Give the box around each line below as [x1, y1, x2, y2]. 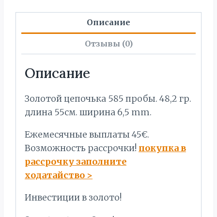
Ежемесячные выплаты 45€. [25, 129, 149, 140]
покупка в [139, 142, 186, 154]
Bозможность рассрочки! [25, 142, 139, 154]
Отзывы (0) [84, 39, 133, 49]
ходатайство [25, 170, 87, 181]
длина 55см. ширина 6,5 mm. [25, 107, 152, 118]
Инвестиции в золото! [25, 192, 122, 203]
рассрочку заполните [25, 156, 126, 168]
